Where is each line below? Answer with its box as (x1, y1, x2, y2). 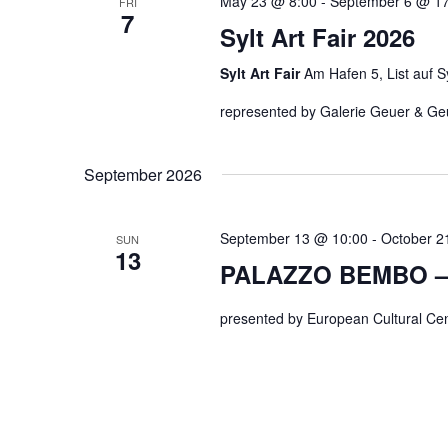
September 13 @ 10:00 (219, 228, 368, 248)
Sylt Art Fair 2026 (219, 20, 415, 54)
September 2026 (84, 163, 202, 186)
